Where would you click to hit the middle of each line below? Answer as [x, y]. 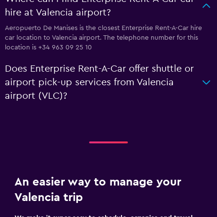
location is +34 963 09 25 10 [48, 47]
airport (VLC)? [36, 96]
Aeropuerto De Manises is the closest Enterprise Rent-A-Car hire [103, 28]
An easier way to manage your [98, 182]
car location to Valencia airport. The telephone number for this [101, 38]
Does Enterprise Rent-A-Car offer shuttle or [99, 69]
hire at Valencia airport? [58, 13]
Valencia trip [49, 198]
